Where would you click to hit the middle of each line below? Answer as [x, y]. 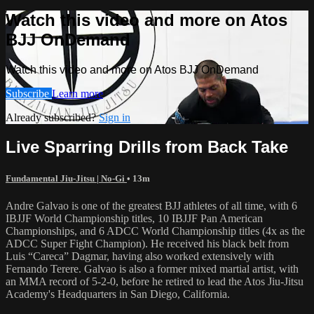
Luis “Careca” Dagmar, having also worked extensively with [140, 256]
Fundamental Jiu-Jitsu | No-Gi [66, 178]
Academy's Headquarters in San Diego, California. [118, 294]
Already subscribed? [52, 117]
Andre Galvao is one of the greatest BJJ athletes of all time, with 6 [151, 205]
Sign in [115, 117]
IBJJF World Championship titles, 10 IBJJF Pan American [134, 218]
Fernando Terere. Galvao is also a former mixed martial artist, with [152, 268]
